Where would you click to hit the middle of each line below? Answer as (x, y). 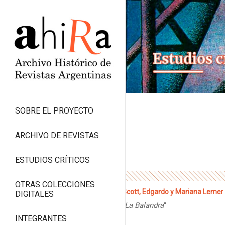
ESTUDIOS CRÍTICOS (52, 160)
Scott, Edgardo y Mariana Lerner (173, 192)
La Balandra (144, 205)
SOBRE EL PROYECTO (54, 111)
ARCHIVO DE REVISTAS (57, 136)
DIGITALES (34, 194)
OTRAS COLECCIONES (55, 185)
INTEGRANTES (41, 219)
